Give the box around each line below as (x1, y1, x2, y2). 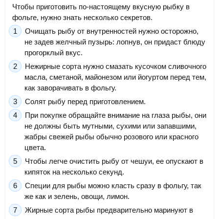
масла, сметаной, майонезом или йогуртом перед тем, (24, 73, 206, 82)
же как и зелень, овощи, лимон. (24, 192, 130, 201)
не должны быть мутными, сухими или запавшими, (24, 122, 197, 131)
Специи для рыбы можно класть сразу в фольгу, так (25, 181, 201, 190)
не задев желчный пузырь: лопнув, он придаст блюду (24, 38, 205, 46)
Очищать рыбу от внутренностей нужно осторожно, (25, 27, 198, 36)
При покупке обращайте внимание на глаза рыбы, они (25, 111, 206, 120)
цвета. (24, 143, 46, 152)
